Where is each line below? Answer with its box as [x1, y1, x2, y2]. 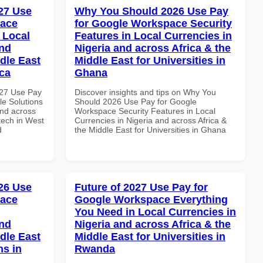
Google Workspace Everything [75, 193, 228, 205]
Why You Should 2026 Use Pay [75, 5, 228, 17]
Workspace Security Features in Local [75, 106, 215, 116]
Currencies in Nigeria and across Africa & [75, 115, 227, 125]
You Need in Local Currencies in [75, 205, 236, 218]
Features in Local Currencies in [75, 29, 232, 42]
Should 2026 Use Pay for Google [75, 96, 197, 106]
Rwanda [75, 242, 115, 255]
